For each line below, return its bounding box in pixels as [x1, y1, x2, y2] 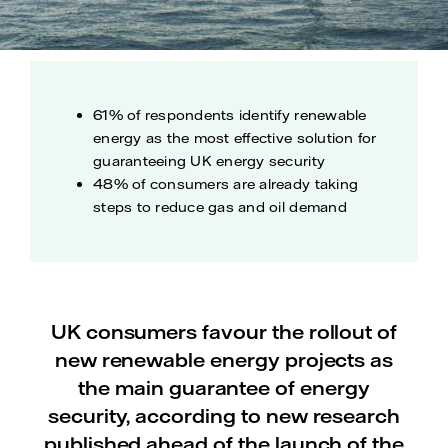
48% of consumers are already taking [93, 175, 359, 193]
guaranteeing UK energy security [93, 152, 326, 170]
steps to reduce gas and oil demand [93, 198, 347, 216]
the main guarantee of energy [78, 375, 370, 400]
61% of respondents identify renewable [93, 106, 367, 124]
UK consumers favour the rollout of [50, 319, 398, 344]
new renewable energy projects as [54, 347, 394, 372]
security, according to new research [47, 403, 401, 428]
